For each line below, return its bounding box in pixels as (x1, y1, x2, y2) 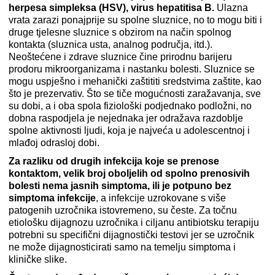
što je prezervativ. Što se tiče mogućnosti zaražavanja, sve (9, 88, 261, 99)
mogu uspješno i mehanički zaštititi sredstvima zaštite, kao (9, 76, 261, 87)
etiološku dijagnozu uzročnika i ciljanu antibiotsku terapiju (9, 217, 259, 228)
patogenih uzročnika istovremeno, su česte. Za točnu (9, 205, 237, 216)
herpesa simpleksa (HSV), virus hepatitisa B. (9, 2, 214, 14)
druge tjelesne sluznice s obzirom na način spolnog (9, 27, 231, 38)
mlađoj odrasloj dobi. (9, 137, 99, 149)
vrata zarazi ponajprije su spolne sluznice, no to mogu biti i (9, 15, 262, 26)
